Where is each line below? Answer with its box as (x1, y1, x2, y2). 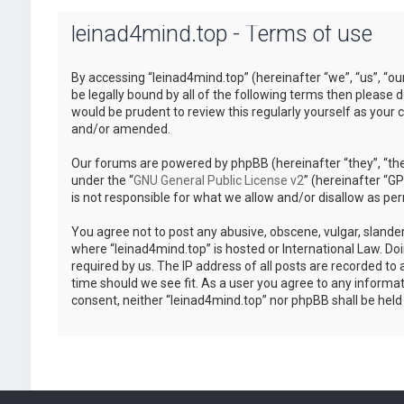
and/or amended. (70, 122, 170, 136)
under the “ (70, 173, 133, 188)
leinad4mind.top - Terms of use (70, 21, 372, 47)
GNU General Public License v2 (133, 173, 304, 188)
